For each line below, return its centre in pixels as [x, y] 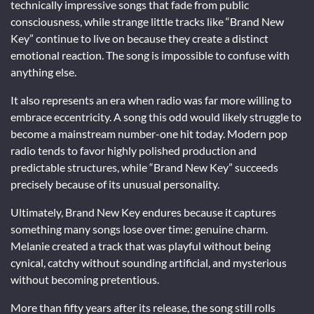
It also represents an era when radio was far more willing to [151, 100]
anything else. [43, 71]
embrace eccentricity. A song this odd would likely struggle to [156, 116]
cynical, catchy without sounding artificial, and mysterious [149, 262]
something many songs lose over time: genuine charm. [139, 228]
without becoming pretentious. [85, 279]
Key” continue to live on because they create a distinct [139, 38]
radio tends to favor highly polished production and [134, 150]
